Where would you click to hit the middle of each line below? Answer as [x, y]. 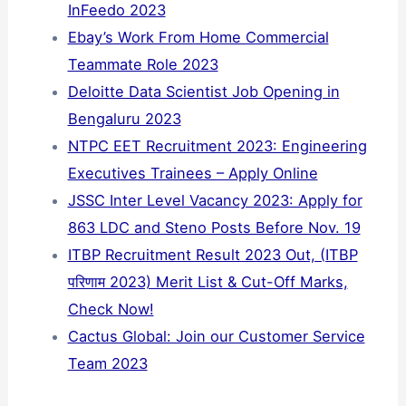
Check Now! [111, 309]
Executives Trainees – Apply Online [193, 174]
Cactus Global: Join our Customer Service [216, 337]
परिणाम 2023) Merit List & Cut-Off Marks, [208, 282]
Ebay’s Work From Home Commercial [198, 38]
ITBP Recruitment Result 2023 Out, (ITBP [213, 255]
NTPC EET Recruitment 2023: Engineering [217, 146]
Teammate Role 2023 [143, 65]
